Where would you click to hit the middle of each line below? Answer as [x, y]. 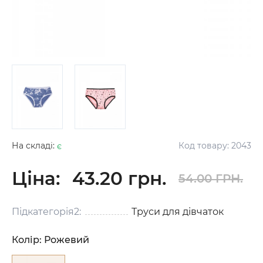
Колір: [27, 240]
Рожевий [67, 240]
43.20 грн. [119, 178]
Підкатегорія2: [46, 211]
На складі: [34, 145]
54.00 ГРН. [211, 178]
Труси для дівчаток [178, 211]
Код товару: [205, 145]
